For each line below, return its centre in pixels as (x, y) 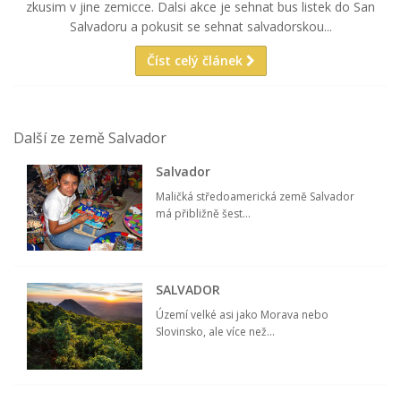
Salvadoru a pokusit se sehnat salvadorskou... (200, 26)
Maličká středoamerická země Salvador (256, 196)
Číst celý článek (196, 60)
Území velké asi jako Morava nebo (243, 315)
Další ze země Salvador (90, 137)
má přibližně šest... (204, 213)
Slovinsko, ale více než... (216, 332)
